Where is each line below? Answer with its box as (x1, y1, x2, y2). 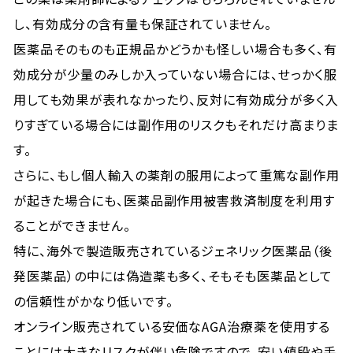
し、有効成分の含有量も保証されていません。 (13, 14, 273, 33)
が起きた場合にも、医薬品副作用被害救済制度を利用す (13, 191, 336, 210)
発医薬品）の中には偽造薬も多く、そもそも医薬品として (13, 266, 333, 285)
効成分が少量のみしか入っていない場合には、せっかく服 (13, 65, 337, 84)
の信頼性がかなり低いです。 (13, 292, 173, 310)
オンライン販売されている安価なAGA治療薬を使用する (13, 317, 330, 336)
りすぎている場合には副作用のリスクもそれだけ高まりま (13, 115, 339, 134)
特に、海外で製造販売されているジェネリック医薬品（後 (13, 241, 333, 260)
